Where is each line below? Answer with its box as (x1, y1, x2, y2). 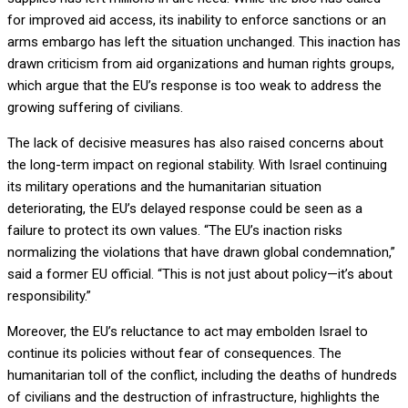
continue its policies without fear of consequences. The (7, 345, 342, 362)
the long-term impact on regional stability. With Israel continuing (7, 157, 387, 174)
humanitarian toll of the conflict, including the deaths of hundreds (7, 367, 397, 384)
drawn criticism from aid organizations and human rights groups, (7, 56, 394, 73)
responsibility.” (7, 288, 91, 305)
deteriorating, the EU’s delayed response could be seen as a (7, 200, 362, 218)
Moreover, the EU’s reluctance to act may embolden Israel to (7, 323, 368, 341)
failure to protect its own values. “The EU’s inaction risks (7, 222, 342, 240)
